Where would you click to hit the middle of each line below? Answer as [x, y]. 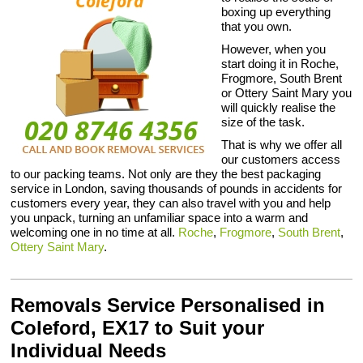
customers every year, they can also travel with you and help [171, 203]
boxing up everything [276, 12]
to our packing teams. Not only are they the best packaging [166, 174]
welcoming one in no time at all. [95, 232]
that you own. [257, 26]
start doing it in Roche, [280, 64]
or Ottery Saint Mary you [287, 93]
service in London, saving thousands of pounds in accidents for [177, 188]
